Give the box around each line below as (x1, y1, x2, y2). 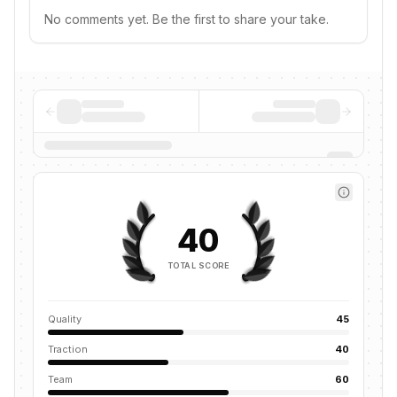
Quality (48, 313, 82, 325)
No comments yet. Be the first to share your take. (44, 12, 329, 27)
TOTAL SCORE (167, 260, 230, 270)
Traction (48, 343, 88, 355)
